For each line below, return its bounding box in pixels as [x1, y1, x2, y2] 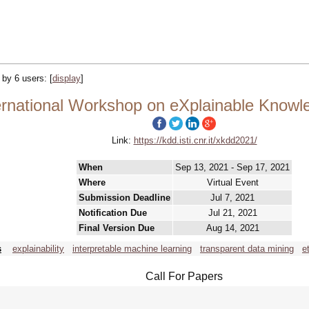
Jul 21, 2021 [208, 208, 257, 218]
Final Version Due [79, 223, 154, 233]
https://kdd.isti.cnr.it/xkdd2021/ [133, 135, 257, 146]
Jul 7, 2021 [210, 192, 255, 203]
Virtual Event [206, 177, 259, 188]
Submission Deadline [79, 192, 170, 203]
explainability [12, 243, 64, 254]
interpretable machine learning [72, 243, 192, 254]
